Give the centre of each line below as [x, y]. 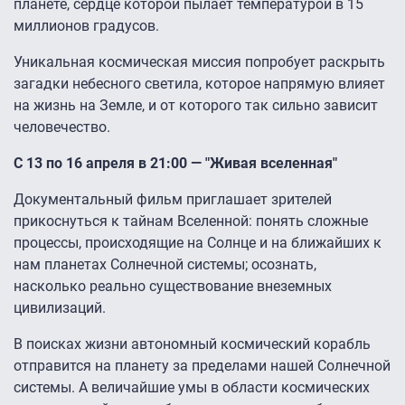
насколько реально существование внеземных [173, 287]
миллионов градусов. [86, 26]
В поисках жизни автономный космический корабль [192, 344]
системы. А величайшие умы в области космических [192, 388]
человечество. [62, 127]
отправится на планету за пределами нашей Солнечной [202, 366]
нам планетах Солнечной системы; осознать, [165, 265]
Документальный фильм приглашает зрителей [173, 200]
